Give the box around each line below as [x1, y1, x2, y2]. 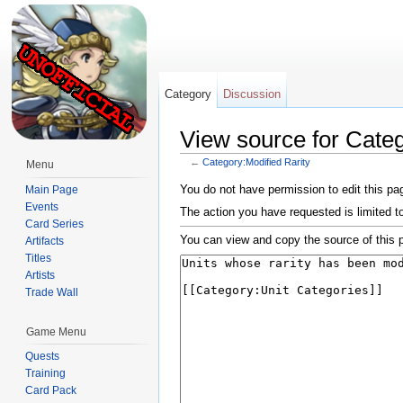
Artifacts [25, 234, 64, 247]
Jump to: [180, 166, 229, 180]
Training [25, 367, 66, 381]
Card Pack [25, 384, 76, 398]
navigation [229, 166, 282, 180]
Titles [25, 251, 51, 264]
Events [25, 200, 58, 213]
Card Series [25, 217, 84, 230]
